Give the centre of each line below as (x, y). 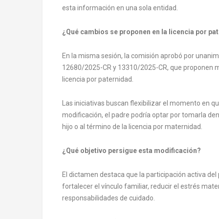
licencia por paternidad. (98, 79)
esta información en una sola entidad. (120, 8)
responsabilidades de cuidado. (109, 198)
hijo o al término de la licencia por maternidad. (132, 126)
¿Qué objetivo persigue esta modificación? (131, 150)
